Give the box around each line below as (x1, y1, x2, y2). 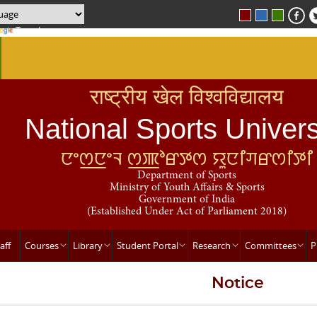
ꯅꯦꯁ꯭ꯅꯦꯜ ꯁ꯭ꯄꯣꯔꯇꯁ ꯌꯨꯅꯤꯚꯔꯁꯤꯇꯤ (61, 146, 313, 171)
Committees (245, 238, 297, 252)
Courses (24, 238, 59, 252)
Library (72, 238, 103, 252)
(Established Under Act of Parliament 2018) (87, 207, 287, 217)
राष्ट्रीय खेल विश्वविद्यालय (90, 85, 284, 108)
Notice (212, 275, 264, 291)
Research (192, 238, 231, 252)
